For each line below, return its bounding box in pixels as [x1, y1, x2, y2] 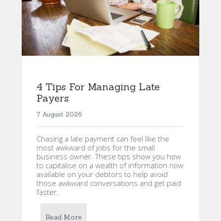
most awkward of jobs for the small [37, 143, 155, 153]
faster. [37, 187, 59, 197]
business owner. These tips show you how [37, 151, 181, 162]
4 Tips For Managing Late [37, 80, 160, 93]
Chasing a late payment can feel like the [37, 134, 169, 144]
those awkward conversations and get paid [37, 178, 181, 188]
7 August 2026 [37, 110, 82, 118]
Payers [37, 92, 69, 105]
